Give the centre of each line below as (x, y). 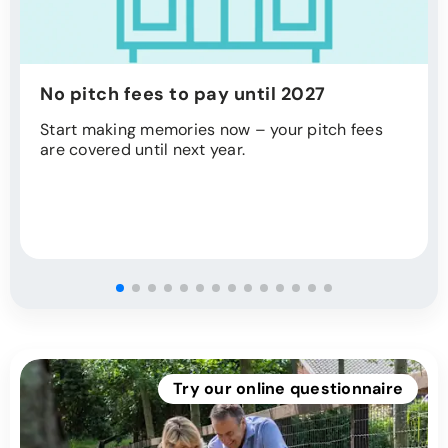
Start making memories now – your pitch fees (211, 130)
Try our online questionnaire (288, 389)
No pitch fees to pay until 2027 (183, 94)
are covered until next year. (142, 150)
